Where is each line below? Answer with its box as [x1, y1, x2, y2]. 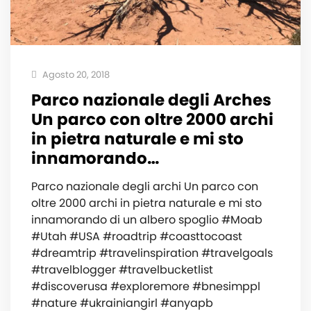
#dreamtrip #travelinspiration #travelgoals [31, 245, 273, 261]
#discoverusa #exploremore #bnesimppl [31, 278, 260, 294]
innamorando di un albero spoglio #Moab [31, 212, 262, 228]
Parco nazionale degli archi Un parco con [31, 178, 258, 194]
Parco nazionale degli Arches [31, 89, 271, 111]
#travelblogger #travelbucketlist [31, 262, 213, 278]
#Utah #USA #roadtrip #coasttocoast [31, 228, 242, 244]
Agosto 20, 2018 [40, 68, 110, 81]
